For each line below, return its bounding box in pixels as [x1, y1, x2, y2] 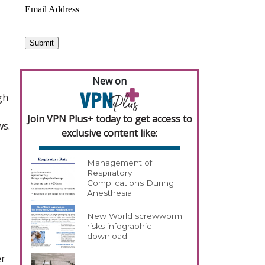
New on [92, 75, 127, 88]
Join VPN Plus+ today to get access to [27, 112, 192, 125]
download [87, 231, 128, 241]
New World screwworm [87, 211, 183, 221]
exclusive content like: [62, 126, 157, 140]
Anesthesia [87, 188, 132, 198]
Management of [87, 158, 153, 168]
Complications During [87, 178, 174, 188]
